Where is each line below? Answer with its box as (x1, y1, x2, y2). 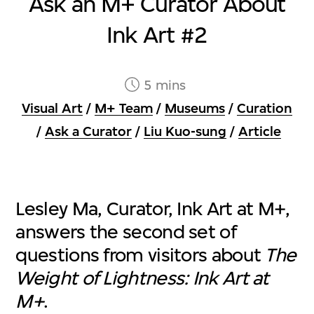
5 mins (144, 77, 190, 94)
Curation (237, 100, 292, 117)
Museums (165, 100, 225, 117)
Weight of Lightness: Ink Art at (15, 267, 269, 289)
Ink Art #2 (107, 20, 207, 48)
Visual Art (22, 100, 83, 117)
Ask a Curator (45, 123, 132, 140)
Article (238, 123, 281, 140)
